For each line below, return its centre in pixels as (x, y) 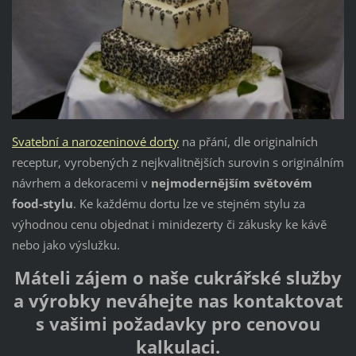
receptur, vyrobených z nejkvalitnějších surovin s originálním (178, 163)
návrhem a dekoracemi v (81, 183)
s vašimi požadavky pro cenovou (178, 324)
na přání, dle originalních (248, 142)
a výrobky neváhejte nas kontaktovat (178, 301)
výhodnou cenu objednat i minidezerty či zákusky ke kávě (169, 224)
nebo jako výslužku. (66, 245)
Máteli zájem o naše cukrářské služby (178, 278)
